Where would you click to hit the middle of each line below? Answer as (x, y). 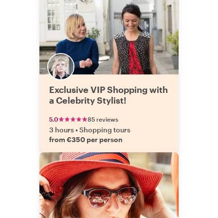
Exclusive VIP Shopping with (109, 90)
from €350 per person (86, 139)
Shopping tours (105, 130)
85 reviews (103, 119)
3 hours (62, 130)
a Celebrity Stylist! (88, 100)
